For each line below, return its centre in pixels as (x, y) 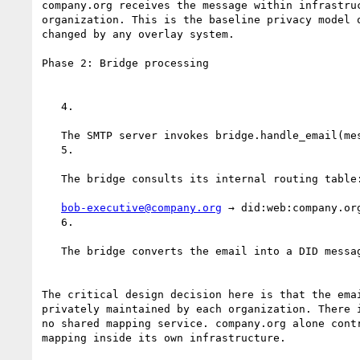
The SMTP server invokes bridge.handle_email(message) (51, 135)
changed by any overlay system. (138, 34)
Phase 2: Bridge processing (125, 63)
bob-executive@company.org (141, 207)
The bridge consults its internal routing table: (51, 178)
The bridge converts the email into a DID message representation (51, 251)
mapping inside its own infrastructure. (164, 337)
